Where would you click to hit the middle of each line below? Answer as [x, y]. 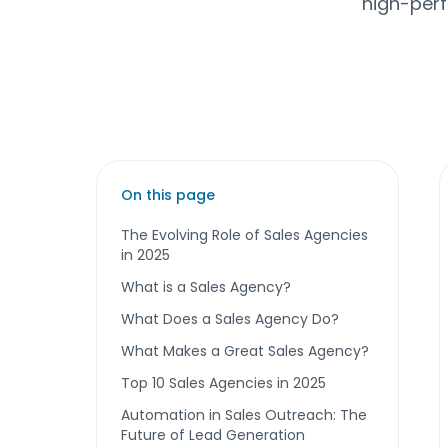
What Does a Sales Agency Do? [230, 319]
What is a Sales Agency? [206, 287]
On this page [168, 195]
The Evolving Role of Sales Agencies [244, 235]
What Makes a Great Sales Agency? [245, 351]
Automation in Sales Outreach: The [244, 415]
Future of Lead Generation [213, 435]
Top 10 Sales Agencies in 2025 [223, 383]
